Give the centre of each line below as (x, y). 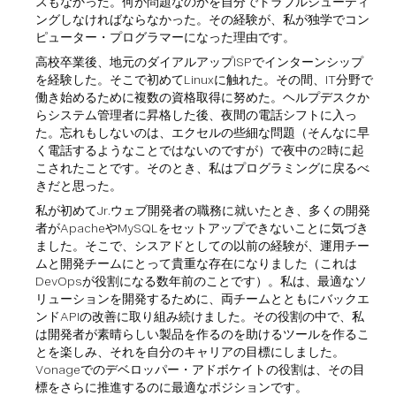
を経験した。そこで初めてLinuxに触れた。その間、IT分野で (204, 80)
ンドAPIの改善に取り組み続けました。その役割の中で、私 (200, 316)
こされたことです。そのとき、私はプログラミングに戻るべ (202, 168)
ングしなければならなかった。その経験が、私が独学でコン (202, 19)
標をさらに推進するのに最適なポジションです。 (171, 387)
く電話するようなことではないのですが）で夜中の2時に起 (200, 150)
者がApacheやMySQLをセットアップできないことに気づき (202, 228)
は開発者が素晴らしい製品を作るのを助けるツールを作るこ (202, 334)
